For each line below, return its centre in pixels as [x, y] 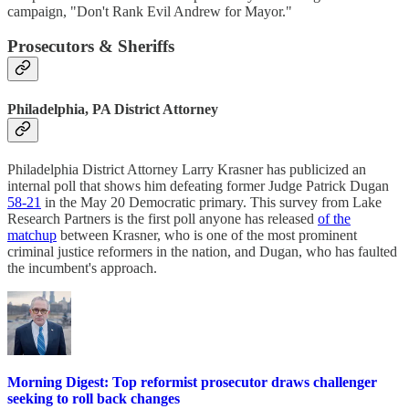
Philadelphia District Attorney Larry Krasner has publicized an [187, 169]
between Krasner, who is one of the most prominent [207, 235]
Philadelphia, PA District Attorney [113, 109]
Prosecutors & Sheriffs [91, 47]
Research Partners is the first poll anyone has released [163, 218]
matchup [32, 235]
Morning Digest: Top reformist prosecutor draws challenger [192, 383]
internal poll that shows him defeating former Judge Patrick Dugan [198, 185]
